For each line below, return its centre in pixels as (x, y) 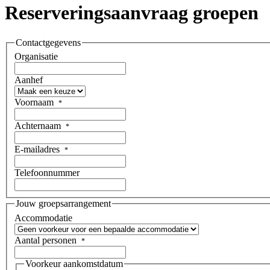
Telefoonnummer (47, 173)
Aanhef (29, 80)
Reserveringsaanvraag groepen (132, 13)
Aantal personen (47, 240)
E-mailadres (38, 149)
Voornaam (35, 102)
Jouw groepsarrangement (63, 204)
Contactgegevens (48, 42)
